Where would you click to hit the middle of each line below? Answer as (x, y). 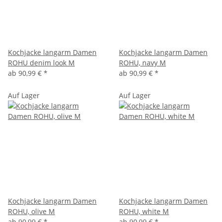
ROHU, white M (144, 211)
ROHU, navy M (142, 62)
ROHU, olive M (31, 211)
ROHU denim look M (41, 62)
